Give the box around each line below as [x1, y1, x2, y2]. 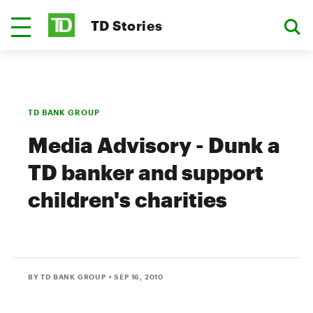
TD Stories [91, 17, 163, 34]
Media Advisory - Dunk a [28, 133, 280, 157]
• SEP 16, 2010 [108, 272, 164, 281]
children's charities [28, 187, 227, 212]
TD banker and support [28, 160, 263, 184]
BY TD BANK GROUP [28, 272, 106, 281]
